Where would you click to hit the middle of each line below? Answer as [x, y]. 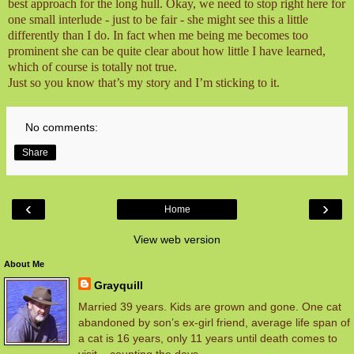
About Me [24, 264]
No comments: [62, 127]
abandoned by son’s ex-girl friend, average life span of [214, 322]
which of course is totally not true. [92, 66]
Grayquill [118, 285]
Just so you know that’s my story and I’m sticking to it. [144, 82]
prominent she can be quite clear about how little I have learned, [167, 51]
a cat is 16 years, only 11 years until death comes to [207, 338]
